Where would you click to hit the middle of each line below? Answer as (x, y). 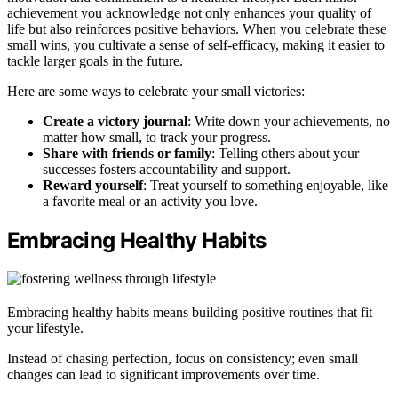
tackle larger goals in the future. (95, 61)
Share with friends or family (127, 154)
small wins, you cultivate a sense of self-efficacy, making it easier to (196, 45)
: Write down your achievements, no (289, 122)
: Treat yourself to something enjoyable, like (266, 186)
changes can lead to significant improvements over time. (163, 375)
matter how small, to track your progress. (157, 138)
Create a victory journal (115, 122)
